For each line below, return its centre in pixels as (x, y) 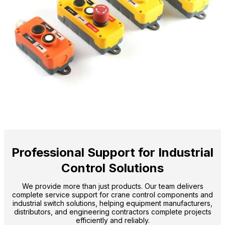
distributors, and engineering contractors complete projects (113, 211)
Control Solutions (113, 168)
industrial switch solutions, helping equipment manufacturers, (113, 203)
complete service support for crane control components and (113, 194)
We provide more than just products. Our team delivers (113, 186)
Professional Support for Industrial (113, 152)
